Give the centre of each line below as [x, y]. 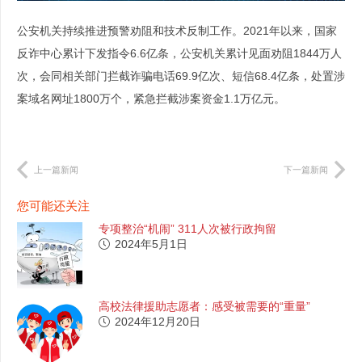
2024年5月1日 [152, 244]
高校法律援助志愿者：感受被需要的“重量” [205, 306]
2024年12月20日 [158, 321]
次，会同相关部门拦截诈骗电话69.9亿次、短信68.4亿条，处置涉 [181, 76]
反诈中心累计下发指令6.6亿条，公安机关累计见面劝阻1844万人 [179, 53]
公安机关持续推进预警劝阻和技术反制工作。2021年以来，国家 [177, 30]
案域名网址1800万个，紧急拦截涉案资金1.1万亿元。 [151, 98]
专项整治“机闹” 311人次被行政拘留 [188, 229]
